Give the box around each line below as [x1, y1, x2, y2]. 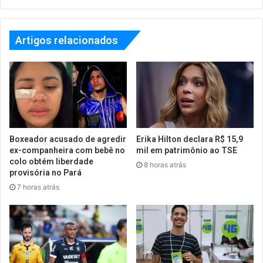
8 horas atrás [144, 160, 186, 169]
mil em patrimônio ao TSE [136, 145, 237, 155]
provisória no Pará [9, 167, 82, 177]
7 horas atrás [17, 182, 59, 191]
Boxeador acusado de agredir [9, 134, 126, 144]
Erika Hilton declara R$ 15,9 [136, 134, 243, 144]
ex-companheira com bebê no [9, 145, 125, 155]
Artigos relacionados [15, 33, 118, 46]
